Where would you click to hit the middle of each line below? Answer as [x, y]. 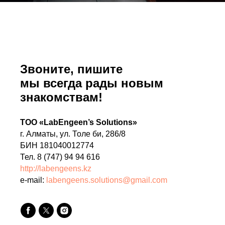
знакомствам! [61, 97]
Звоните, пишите [71, 69]
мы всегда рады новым [92, 83]
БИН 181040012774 [57, 145]
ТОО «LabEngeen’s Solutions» [79, 122]
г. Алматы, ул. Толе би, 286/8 [73, 134]
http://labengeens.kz [56, 168]
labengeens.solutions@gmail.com [107, 180]
